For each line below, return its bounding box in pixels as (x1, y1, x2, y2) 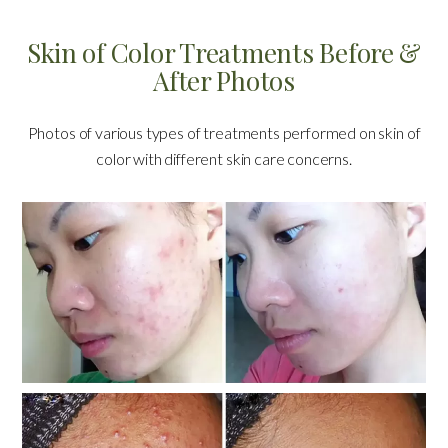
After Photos (153, 62, 295, 98)
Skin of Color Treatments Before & (26, 34, 422, 70)
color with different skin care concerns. (96, 148, 352, 168)
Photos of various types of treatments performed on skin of (27, 122, 421, 142)
